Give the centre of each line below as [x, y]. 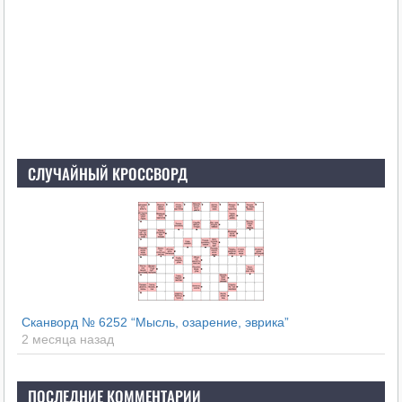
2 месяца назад [67, 340]
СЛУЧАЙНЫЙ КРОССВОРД [107, 174]
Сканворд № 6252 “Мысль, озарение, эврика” [155, 323]
